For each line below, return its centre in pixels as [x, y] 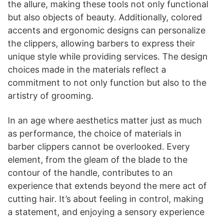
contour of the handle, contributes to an [90, 172]
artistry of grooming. [51, 95]
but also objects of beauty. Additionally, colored [105, 17]
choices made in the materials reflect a [87, 69]
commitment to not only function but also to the [107, 82]
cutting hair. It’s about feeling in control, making [106, 199]
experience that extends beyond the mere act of [107, 186]
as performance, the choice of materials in [95, 133]
